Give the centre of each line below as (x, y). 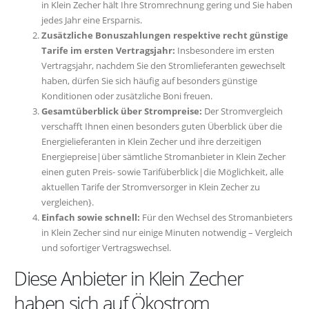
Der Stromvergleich (242, 111)
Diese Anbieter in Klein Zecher (129, 278)
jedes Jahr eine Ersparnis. (92, 20)
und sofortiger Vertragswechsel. (106, 247)
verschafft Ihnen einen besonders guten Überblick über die (162, 126)
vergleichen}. (68, 202)
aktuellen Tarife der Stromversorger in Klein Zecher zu (151, 187)
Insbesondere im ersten (225, 50)
